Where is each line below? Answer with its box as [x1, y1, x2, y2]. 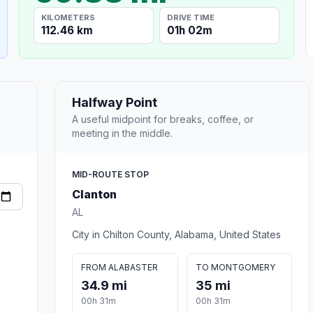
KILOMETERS [41, 12, 96, 22]
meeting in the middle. [72, 126, 173, 139]
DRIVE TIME [167, 12, 215, 22]
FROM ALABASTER [81, 261, 158, 272]
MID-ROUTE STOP [72, 168, 149, 180]
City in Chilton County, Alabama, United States [72, 228, 281, 240]
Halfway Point [72, 94, 157, 110]
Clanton [72, 187, 117, 201]
